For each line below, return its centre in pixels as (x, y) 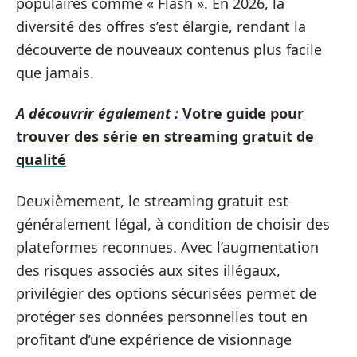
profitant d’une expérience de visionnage (154, 339)
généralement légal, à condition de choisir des (173, 224)
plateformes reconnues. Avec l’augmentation (167, 247)
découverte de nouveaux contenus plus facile (169, 49)
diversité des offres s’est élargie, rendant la (161, 26)
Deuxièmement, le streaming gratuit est (152, 200)
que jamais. (55, 72)
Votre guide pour (243, 113)
